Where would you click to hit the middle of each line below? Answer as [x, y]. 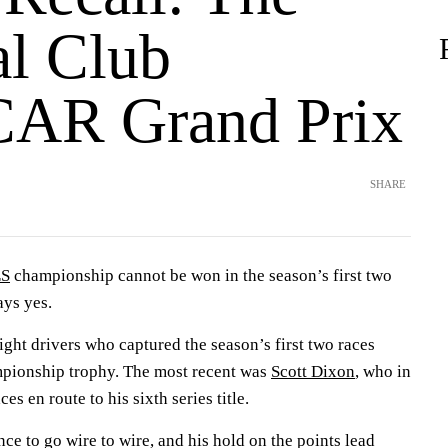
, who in [383, 372]
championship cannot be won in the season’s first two [201, 276]
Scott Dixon [313, 372]
